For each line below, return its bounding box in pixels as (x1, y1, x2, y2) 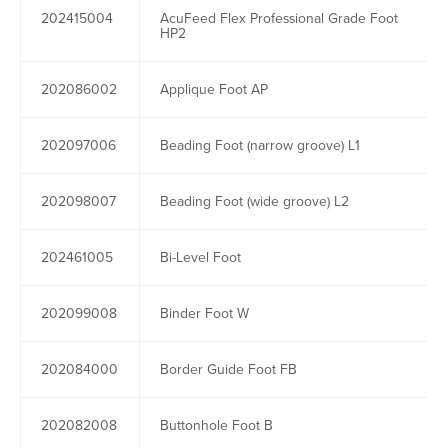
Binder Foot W (160, 303, 249, 324)
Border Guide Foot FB (160, 359, 297, 380)
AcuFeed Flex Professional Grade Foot (160, 8, 398, 29)
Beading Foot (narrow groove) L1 (160, 135, 360, 156)
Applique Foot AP (160, 79, 268, 100)
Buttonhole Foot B (160, 415, 273, 436)
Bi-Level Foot (160, 247, 241, 268)
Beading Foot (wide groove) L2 (160, 191, 349, 212)
